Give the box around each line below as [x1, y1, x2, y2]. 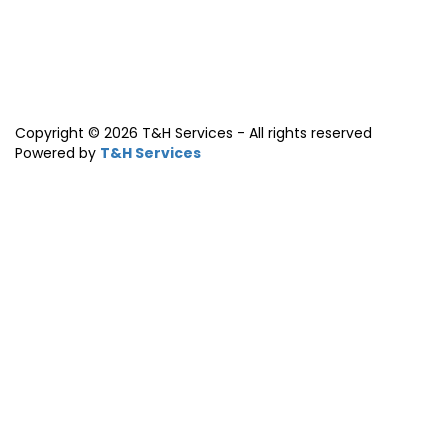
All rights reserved [249, 123, 372, 143]
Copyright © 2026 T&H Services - [15, 123, 245, 143]
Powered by [15, 143, 100, 163]
